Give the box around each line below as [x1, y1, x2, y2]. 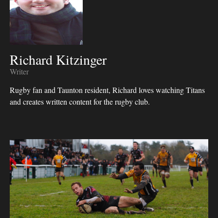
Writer [10, 66, 29, 76]
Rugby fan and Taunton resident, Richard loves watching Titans [10, 85, 205, 95]
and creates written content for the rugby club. [10, 96, 150, 107]
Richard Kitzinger [10, 50, 107, 69]
